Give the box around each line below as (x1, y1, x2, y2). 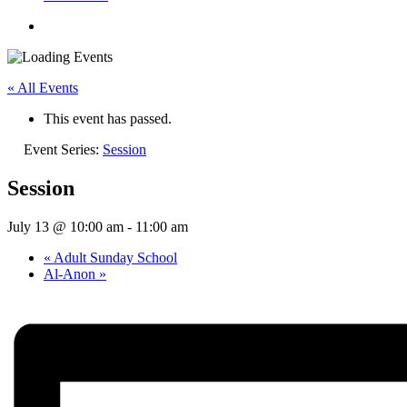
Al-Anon (44, 265, 99, 282)
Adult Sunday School (51, 249, 177, 265)
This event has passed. (44, 111, 172, 126)
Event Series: (24, 142, 103, 157)
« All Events (7, 80, 78, 95)
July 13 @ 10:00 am (7, 218, 124, 234)
